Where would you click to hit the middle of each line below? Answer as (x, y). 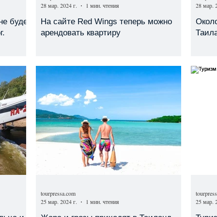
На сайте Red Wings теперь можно (106, 22)
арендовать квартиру (81, 33)
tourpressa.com (58, 193)
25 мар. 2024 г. (59, 201)
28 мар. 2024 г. (59, 5)
